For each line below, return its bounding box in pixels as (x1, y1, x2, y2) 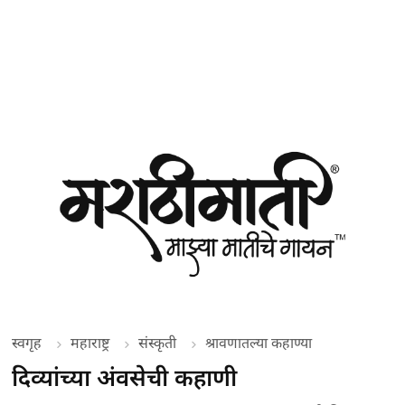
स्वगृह (12, 334, 42, 351)
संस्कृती (138, 334, 177, 351)
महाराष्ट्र (71, 334, 110, 351)
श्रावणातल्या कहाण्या (205, 334, 313, 351)
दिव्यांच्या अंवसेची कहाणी (12, 363, 238, 391)
